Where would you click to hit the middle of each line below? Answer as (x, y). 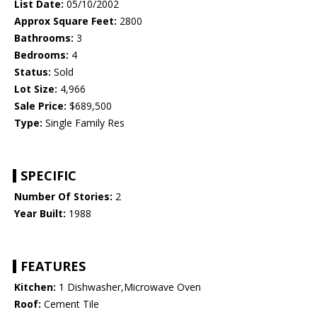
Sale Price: (40, 106)
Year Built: (40, 214)
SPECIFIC (48, 176)
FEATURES (53, 266)
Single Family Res (83, 123)
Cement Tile (70, 304)
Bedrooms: (41, 55)
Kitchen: (35, 287)
